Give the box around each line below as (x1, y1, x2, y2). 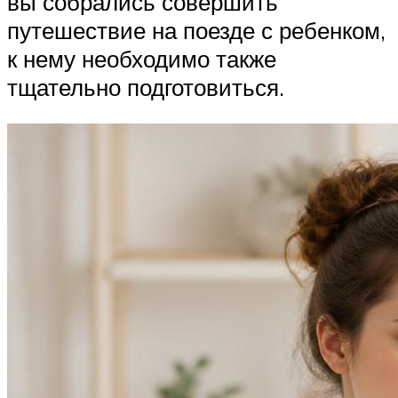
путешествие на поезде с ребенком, (7, 15, 386, 44)
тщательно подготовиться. (7, 72, 284, 101)
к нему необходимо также (7, 44, 276, 73)
